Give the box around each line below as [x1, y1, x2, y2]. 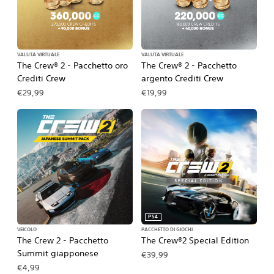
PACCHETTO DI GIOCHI [141, 226, 193, 234]
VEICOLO [17, 226, 37, 234]
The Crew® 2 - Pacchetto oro [17, 60, 128, 71]
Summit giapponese [17, 248, 98, 259]
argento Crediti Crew [141, 73, 223, 84]
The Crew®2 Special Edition [141, 235, 249, 246]
